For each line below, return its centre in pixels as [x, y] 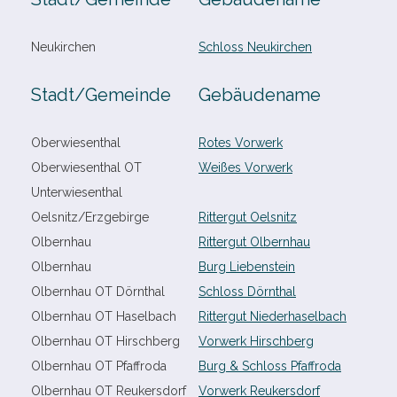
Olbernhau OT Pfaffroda [99, 366]
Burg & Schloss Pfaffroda [270, 366]
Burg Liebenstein [247, 267]
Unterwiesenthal [77, 192]
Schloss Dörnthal [247, 292]
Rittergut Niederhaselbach [272, 316]
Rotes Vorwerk [241, 143]
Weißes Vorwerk [245, 167]
